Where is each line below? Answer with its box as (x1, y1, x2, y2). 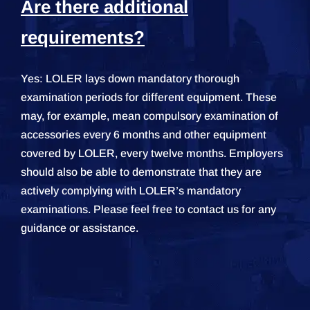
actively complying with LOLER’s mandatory (21, 185, 241, 197)
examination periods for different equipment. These (21, 91, 277, 104)
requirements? (21, 27, 145, 48)
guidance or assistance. (21, 222, 138, 235)
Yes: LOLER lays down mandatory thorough (21, 73, 239, 85)
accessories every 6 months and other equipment (21, 129, 266, 141)
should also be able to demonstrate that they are (21, 166, 262, 179)
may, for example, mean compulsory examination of (21, 110, 278, 122)
